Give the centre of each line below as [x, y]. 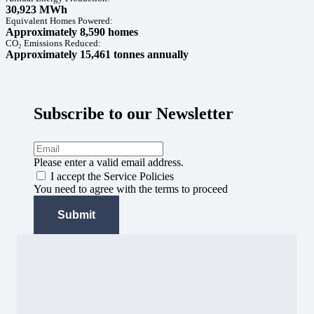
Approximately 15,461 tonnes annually [97, 54]
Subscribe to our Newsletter [134, 113]
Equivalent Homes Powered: [59, 20]
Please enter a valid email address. [109, 162]
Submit [76, 214]
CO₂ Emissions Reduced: [53, 43]
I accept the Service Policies [112, 176]
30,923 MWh [36, 9]
